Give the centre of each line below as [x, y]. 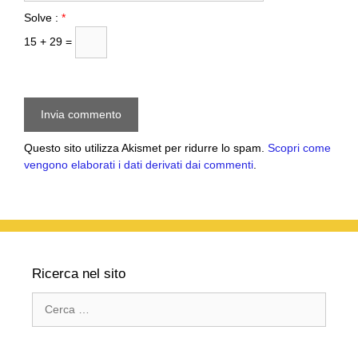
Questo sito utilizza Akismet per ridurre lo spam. [146, 148]
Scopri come [299, 148]
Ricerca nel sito [79, 274]
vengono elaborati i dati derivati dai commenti [139, 165]
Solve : [43, 18]
